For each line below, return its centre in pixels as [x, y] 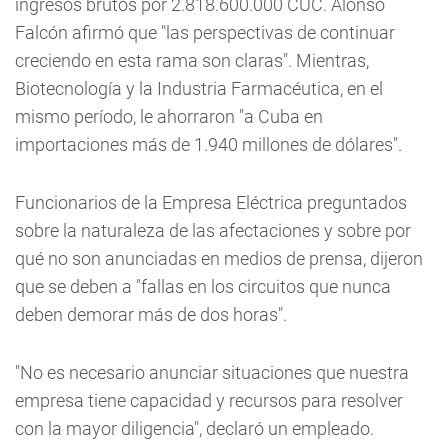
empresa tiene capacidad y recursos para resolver [209, 400]
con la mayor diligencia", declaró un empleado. [194, 428]
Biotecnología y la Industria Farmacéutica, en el [199, 88]
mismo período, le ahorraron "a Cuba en [169, 116]
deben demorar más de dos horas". [151, 314]
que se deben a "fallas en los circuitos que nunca [203, 286]
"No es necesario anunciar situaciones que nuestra [212, 372]
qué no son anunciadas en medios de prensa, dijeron [219, 258]
